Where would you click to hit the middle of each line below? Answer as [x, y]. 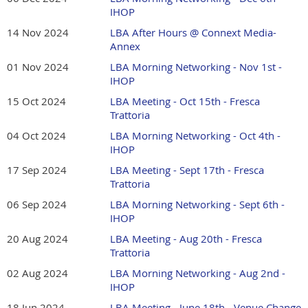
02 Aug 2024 [37, 273]
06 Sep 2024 [37, 205]
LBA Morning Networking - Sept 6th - [197, 205]
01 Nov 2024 [38, 67]
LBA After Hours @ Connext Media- [193, 33]
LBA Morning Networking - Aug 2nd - [198, 273]
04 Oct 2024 [36, 136]
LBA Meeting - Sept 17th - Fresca [187, 170]
